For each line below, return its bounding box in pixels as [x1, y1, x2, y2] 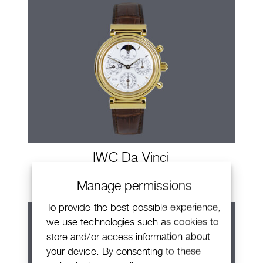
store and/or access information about [46, 230, 210, 242]
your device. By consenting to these [46, 245, 201, 257]
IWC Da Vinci [93, 149, 170, 166]
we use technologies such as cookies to [46, 215, 218, 227]
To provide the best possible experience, [46, 201, 221, 213]
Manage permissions [77, 177, 192, 193]
